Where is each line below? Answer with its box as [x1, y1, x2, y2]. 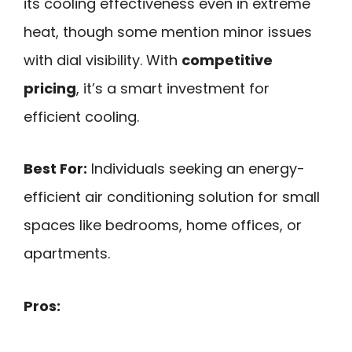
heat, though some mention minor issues [24, 21, 312, 42]
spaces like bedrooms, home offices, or [24, 215, 302, 236]
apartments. [24, 244, 110, 264]
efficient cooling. [24, 106, 139, 126]
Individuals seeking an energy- [87, 159, 305, 179]
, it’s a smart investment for [76, 78, 269, 98]
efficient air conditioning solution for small [24, 187, 320, 207]
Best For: [24, 159, 87, 179]
